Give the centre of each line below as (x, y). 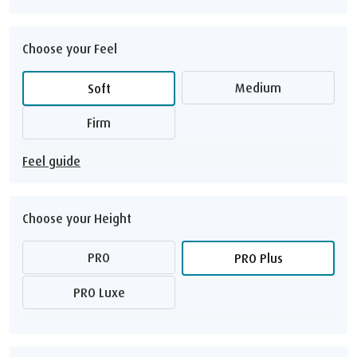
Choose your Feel (70, 48)
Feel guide (51, 161)
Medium (263, 87)
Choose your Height (77, 218)
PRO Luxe (102, 292)
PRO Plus (262, 258)
